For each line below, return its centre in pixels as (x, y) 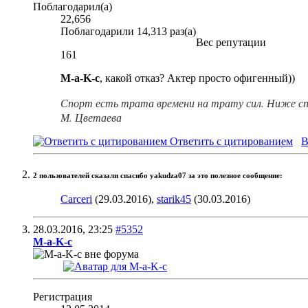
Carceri (76, 199)
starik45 (174, 199)
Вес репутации (231, 42)
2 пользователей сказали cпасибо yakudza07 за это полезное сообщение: (158, 175)
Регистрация (63, 296)
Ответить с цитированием (230, 141)
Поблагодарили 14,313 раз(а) (128, 31)
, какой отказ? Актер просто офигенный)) (197, 78)
